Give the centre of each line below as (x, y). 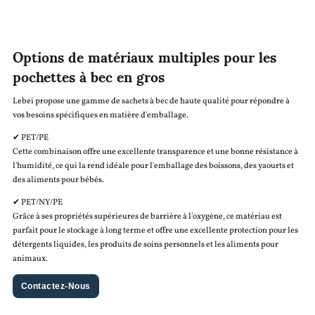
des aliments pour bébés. (58, 180)
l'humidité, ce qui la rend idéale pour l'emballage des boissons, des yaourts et (153, 166)
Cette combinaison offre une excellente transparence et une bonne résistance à (155, 152)
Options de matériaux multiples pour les (144, 56)
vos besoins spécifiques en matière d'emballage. (100, 115)
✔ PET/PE (30, 137)
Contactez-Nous (56, 286)
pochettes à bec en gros (88, 76)
